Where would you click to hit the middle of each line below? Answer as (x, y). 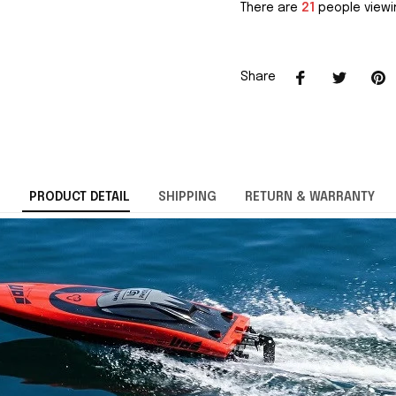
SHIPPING (187, 198)
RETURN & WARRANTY (309, 198)
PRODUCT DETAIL (79, 198)
